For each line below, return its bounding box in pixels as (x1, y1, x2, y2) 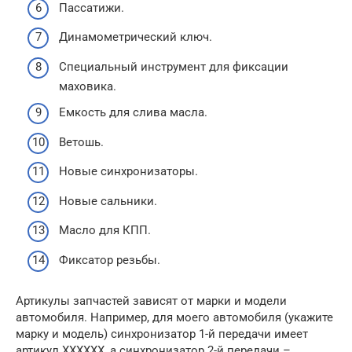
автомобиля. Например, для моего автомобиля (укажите (16, 310, 333, 324)
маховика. (59, 79, 116, 93)
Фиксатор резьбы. (59, 252, 160, 267)
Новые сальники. (59, 193, 157, 208)
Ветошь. (59, 134, 104, 149)
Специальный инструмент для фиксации (59, 59, 288, 74)
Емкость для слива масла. (59, 105, 207, 119)
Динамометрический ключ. (59, 30, 212, 44)
